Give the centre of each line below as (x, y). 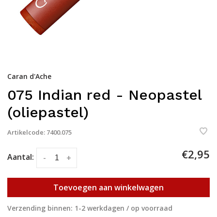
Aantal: (21, 157)
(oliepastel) (48, 112)
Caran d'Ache (29, 77)
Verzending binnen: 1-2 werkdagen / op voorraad (90, 208)
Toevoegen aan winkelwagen (108, 187)
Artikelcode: (26, 132)
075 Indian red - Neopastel (104, 95)
